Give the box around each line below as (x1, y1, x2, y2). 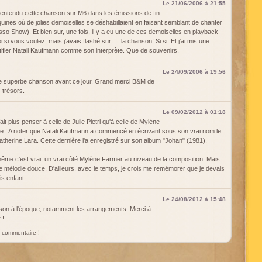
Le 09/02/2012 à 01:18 (163, 109, 226, 115)
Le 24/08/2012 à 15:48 (163, 196, 226, 202)
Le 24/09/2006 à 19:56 (163, 68, 226, 75)
